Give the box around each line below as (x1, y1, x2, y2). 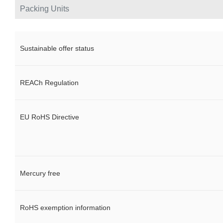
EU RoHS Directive (20, 113, 79, 121)
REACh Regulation (20, 79, 79, 87)
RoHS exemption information (20, 204, 111, 212)
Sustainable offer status (20, 44, 94, 53)
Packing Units (20, 4, 69, 13)
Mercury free (20, 169, 60, 178)
